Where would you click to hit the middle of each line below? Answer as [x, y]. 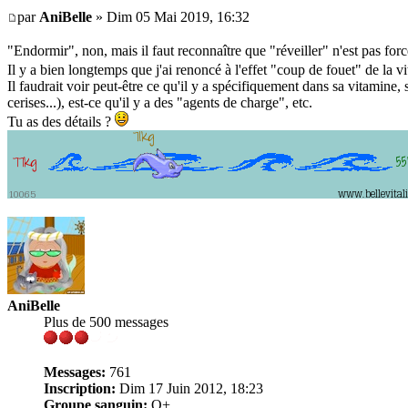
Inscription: [80, 388]
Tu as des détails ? [61, 121]
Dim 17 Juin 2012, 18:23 [189, 388]
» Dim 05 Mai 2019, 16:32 [171, 16]
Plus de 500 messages [106, 321]
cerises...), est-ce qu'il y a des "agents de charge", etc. [160, 102]
